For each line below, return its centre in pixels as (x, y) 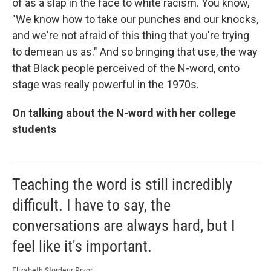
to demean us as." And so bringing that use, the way (135, 52)
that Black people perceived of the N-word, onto (126, 68)
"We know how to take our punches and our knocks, (135, 19)
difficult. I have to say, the (91, 205)
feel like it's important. (82, 247)
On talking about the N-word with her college (124, 113)
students (34, 129)
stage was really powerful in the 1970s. (106, 85)
